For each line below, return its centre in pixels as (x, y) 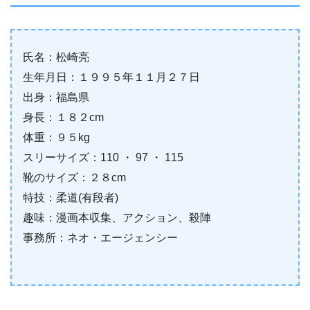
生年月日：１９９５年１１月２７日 (111, 77)
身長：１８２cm (63, 117)
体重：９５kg (56, 137)
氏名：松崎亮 (56, 57)
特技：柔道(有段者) (71, 197)
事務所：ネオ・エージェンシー (100, 237)
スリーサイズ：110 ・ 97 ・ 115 (103, 157)
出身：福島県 (56, 97)
